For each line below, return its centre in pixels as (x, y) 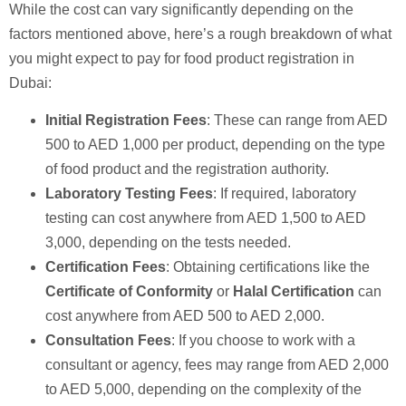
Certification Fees (106, 267)
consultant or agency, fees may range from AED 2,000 (217, 365)
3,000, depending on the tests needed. (168, 243)
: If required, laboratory (285, 194)
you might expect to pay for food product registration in (182, 58)
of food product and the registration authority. (187, 169)
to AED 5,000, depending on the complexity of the (203, 390)
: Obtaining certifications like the (268, 267)
